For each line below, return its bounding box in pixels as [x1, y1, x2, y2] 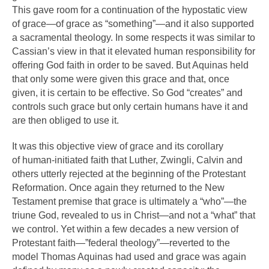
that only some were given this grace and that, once [12, 74, 229, 84]
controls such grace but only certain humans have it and [12, 101, 248, 112]
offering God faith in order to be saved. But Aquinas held [12, 60, 249, 70]
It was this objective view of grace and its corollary [12, 141, 223, 151]
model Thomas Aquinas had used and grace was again [12, 252, 246, 262]
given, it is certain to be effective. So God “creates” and [12, 88, 243, 98]
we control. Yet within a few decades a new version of [12, 224, 238, 234]
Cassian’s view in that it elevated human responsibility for [12, 46, 255, 56]
